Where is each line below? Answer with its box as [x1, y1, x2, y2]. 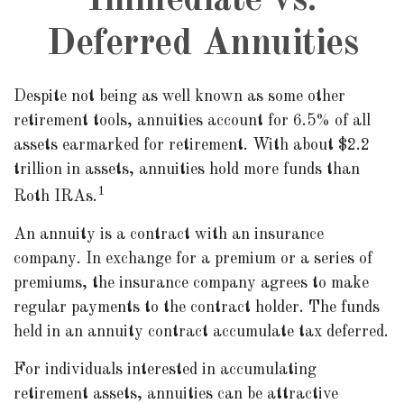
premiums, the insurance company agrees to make [14, 275, 369, 291]
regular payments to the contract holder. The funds [14, 299, 380, 316]
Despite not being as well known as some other [14, 88, 345, 105]
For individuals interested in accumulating [14, 362, 317, 378]
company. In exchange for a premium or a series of [14, 251, 372, 267]
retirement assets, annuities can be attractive [14, 386, 338, 402]
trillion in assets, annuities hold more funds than [14, 161, 360, 178]
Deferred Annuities [46, 25, 358, 63]
